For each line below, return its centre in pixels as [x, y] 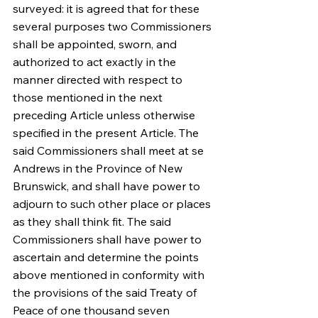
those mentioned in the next [89, 97]
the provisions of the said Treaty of [106, 292]
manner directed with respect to [99, 79]
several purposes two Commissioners [114, 26]
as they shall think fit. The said [93, 221]
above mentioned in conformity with [110, 275]
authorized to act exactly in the [96, 62]
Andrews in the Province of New [99, 168]
